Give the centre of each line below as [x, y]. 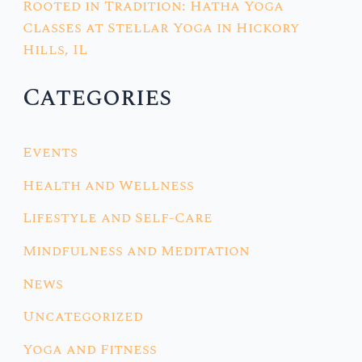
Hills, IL [55, 50]
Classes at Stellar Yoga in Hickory [162, 28]
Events [51, 152]
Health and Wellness [109, 185]
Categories [97, 97]
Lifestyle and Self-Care [118, 218]
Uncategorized [83, 317]
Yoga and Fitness [90, 349]
